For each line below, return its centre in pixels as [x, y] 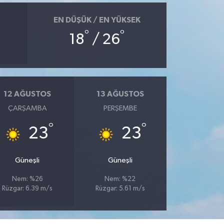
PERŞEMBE [120, 108]
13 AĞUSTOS [120, 94]
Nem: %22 [120, 179]
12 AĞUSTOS [27, 94]
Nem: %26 [27, 179]
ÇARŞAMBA [27, 108]
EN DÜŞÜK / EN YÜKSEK [97, 20]
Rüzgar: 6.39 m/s [27, 189]
